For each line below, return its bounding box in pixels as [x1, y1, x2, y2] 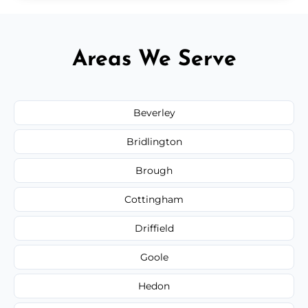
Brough [135, 164, 173, 177]
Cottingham [124, 193, 184, 206]
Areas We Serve [71, 49, 236, 71]
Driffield [134, 222, 174, 235]
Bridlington [126, 135, 182, 148]
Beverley [133, 107, 175, 120]
